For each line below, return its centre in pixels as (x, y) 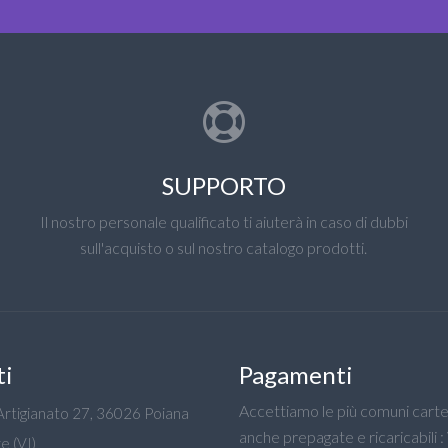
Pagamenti (296, 374)
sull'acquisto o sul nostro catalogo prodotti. (224, 247)
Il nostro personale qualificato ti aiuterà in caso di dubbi (223, 221)
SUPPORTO (223, 185)
